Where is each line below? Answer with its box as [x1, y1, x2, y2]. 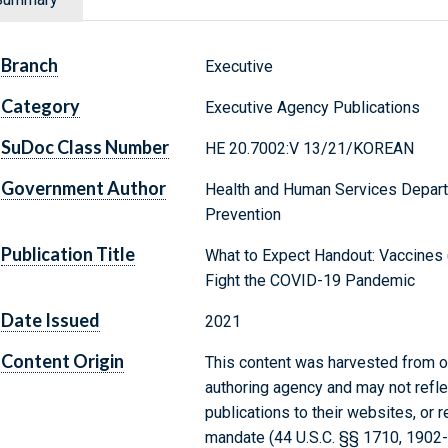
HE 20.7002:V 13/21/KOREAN [204, 139, 414, 159]
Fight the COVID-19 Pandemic [204, 271, 415, 291]
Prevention [204, 205, 281, 225]
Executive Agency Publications [204, 98, 420, 118]
